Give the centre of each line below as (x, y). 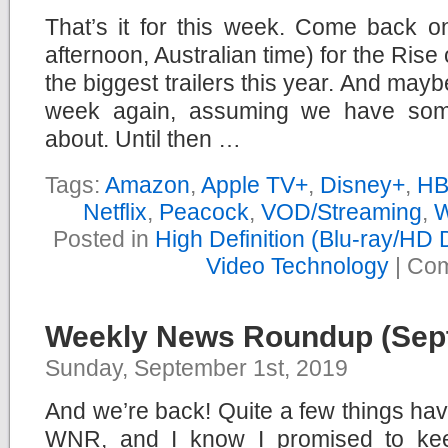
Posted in (103, 239)
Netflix (115, 212)
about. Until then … (143, 139)
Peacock (204, 212)
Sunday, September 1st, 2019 (196, 368)
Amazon (147, 185)
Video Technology (297, 266)
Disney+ (362, 185)
